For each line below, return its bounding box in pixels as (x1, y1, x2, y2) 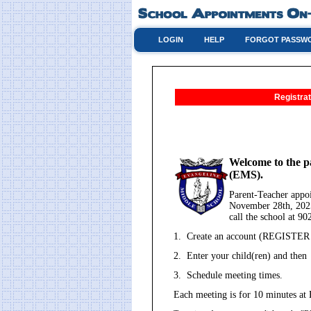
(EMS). (229, 169, 263, 180)
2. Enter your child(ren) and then (174, 251, 307, 261)
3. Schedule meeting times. (174, 270, 283, 280)
